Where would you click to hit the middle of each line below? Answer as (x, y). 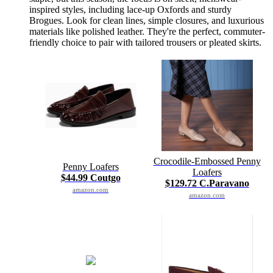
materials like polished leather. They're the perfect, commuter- (147, 31)
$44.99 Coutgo (90, 177)
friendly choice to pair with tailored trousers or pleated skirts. (145, 42)
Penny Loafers (90, 166)
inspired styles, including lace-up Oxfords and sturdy (130, 9)
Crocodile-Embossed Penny (207, 161)
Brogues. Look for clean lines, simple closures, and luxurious (147, 20)
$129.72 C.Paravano (207, 183)
